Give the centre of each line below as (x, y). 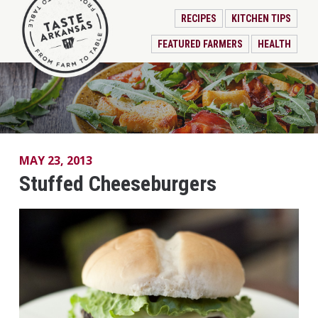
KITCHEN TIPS (261, 18)
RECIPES (199, 18)
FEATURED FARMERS (201, 44)
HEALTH (274, 44)
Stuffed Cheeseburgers (117, 183)
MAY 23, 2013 (55, 160)
